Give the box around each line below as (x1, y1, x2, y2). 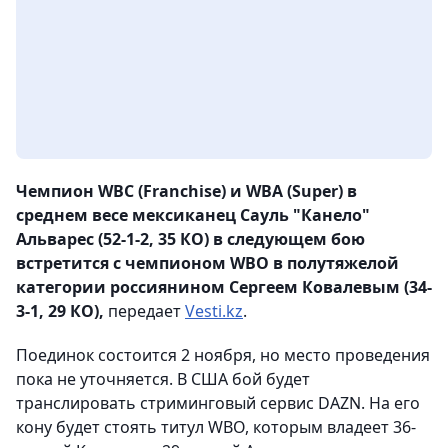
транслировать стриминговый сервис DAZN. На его (16, 392, 420, 415)
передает (104, 300, 185, 323)
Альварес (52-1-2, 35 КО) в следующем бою (16, 228, 365, 251)
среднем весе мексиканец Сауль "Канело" (16, 204, 370, 227)
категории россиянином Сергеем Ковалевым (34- (16, 276, 432, 299)
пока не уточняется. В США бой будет (16, 368, 310, 391)
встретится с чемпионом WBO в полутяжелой (16, 252, 399, 275)
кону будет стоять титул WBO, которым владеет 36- (16, 416, 416, 439)
